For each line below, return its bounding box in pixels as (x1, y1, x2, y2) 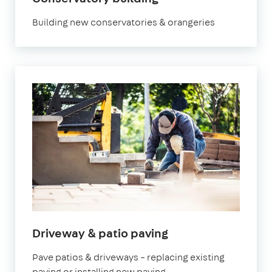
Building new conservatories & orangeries (32, 15, 215, 29)
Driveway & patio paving (32, 224, 168, 241)
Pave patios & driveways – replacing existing (32, 250, 225, 263)
